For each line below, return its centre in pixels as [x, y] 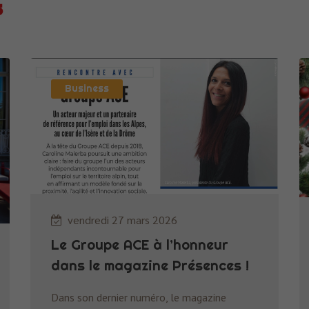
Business [87, 88]
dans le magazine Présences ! [150, 265]
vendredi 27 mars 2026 [122, 219]
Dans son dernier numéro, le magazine [139, 297]
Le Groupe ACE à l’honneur [140, 244]
